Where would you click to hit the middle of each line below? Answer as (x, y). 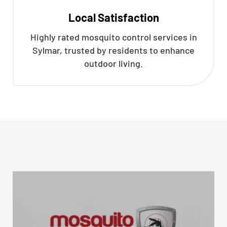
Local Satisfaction (113, 17)
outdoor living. (113, 63)
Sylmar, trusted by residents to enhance (113, 50)
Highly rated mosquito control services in (113, 37)
